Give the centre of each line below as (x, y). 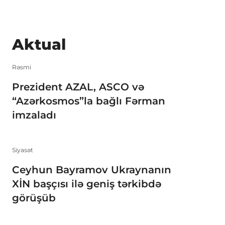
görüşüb (34, 198)
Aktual (39, 44)
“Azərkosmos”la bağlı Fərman (89, 101)
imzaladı (34, 115)
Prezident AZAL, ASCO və (78, 87)
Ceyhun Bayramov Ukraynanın (92, 170)
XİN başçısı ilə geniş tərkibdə (87, 184)
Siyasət (23, 150)
